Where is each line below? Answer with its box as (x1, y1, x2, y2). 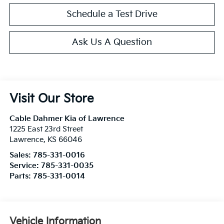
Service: (9, 161, 41, 170)
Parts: (9, 171, 33, 180)
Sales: (9, 150, 33, 159)
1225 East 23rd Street (9, 124, 83, 133)
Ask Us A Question (72, 36, 152, 47)
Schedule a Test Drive (66, 8, 157, 19)
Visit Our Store (9, 91, 94, 106)
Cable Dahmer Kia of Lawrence (9, 114, 124, 123)
